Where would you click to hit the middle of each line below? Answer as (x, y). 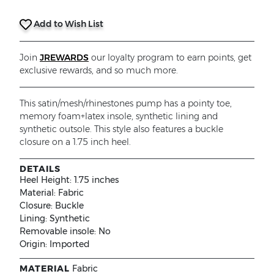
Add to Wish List (68, 24)
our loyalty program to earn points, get (170, 57)
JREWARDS (64, 57)
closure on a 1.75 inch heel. (75, 142)
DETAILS (40, 168)
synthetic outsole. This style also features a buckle (121, 129)
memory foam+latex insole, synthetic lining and (119, 116)
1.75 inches (96, 180)
